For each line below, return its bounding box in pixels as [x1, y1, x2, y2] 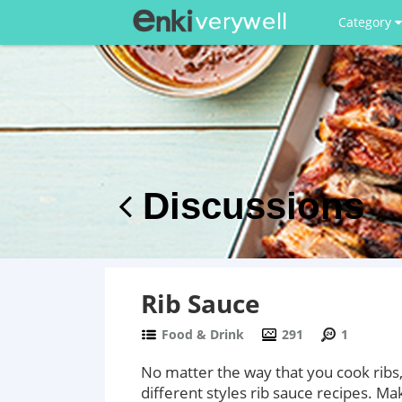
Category [337, 13, 395, 31]
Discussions [132, 185, 364, 227]
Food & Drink [162, 326, 244, 343]
